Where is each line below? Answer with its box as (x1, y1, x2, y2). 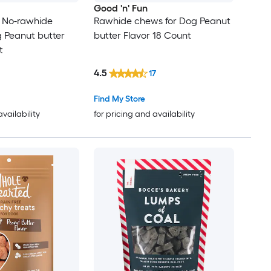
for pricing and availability (93, 109, 195, 120)
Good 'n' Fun (93, 2, 148, 14)
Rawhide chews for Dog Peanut (93, 15, 230, 27)
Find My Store (93, 94, 145, 105)
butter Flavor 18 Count (93, 29, 191, 41)
